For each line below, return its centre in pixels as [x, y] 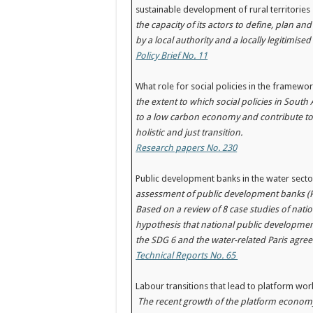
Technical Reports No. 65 [187, 255]
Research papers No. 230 [187, 148]
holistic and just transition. [191, 132]
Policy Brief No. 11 [172, 56]
